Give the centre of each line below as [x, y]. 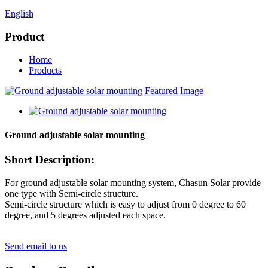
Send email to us [36, 246]
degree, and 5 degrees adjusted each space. [85, 215]
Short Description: [50, 159]
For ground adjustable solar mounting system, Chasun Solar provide [133, 182]
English [19, 13]
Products [45, 71]
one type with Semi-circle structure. [71, 193]
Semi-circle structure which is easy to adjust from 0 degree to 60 [125, 204]
